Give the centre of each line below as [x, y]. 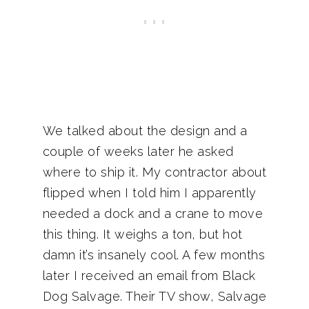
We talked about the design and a [145, 131]
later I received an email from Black [149, 276]
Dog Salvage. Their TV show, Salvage [154, 296]
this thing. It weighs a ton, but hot [142, 234]
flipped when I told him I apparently [149, 193]
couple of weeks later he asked [138, 151]
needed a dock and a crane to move [152, 213]
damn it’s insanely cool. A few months [153, 255]
